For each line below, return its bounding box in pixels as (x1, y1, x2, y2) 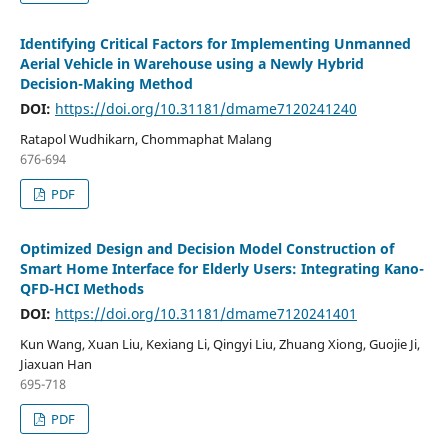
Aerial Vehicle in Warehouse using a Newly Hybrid (19, 54, 364, 74)
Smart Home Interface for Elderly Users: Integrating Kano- (19, 259, 424, 279)
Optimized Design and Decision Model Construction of (19, 239, 394, 259)
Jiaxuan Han (19, 355, 92, 374)
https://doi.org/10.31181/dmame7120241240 (54, 99, 357, 119)
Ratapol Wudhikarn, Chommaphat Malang (19, 130, 272, 149)
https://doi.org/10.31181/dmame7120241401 (54, 304, 357, 324)
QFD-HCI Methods (19, 279, 144, 299)
